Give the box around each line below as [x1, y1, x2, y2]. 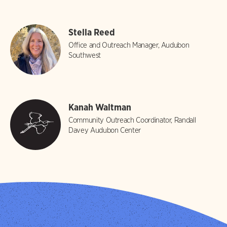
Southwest [68, 51, 101, 60]
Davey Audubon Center [68, 126, 141, 135]
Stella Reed [68, 27, 115, 37]
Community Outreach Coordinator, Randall [68, 116, 196, 125]
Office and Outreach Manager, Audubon [68, 41, 190, 50]
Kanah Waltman [68, 102, 131, 112]
